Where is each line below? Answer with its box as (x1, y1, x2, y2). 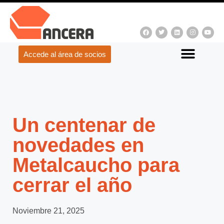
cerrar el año (12, 174, 132, 196)
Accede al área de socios (23, 50, 106, 58)
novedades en (12, 134, 144, 156)
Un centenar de (12, 114, 155, 136)
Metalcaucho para (12, 154, 179, 176)
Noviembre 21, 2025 (12, 206, 84, 215)
